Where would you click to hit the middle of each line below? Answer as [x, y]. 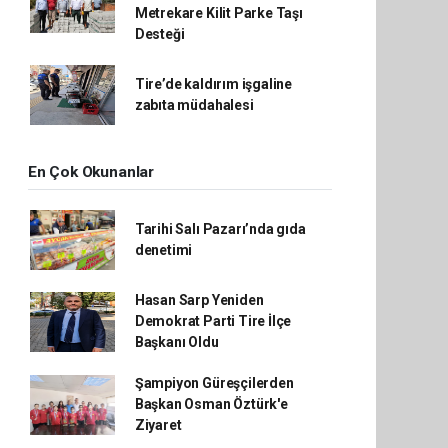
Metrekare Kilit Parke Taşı [218, 13]
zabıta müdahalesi [194, 105]
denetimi [163, 250]
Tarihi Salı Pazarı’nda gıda [220, 229]
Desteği [159, 34]
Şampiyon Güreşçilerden [214, 383]
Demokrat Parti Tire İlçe [213, 321]
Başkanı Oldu [176, 342]
